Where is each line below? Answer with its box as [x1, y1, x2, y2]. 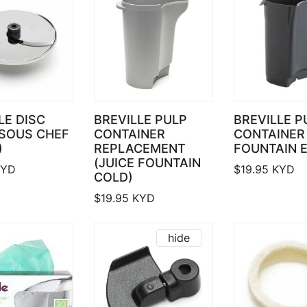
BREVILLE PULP [94, 112, 188, 127]
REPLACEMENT [94, 141, 186, 156]
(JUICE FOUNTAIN [94, 156, 201, 171]
